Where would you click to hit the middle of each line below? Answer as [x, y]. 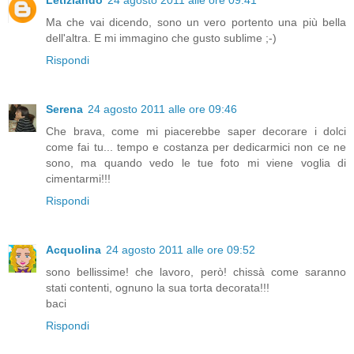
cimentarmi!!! [78, 178]
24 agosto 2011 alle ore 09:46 [162, 109]
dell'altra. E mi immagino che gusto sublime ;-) [161, 38]
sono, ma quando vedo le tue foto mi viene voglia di [196, 162]
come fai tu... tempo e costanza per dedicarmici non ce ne [196, 147]
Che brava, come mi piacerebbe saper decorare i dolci [196, 131]
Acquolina [73, 249]
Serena [64, 109]
